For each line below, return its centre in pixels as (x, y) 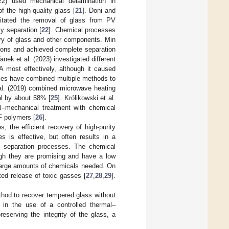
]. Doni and (99, 10)
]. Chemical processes (82, 30)
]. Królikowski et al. (87, 98)
